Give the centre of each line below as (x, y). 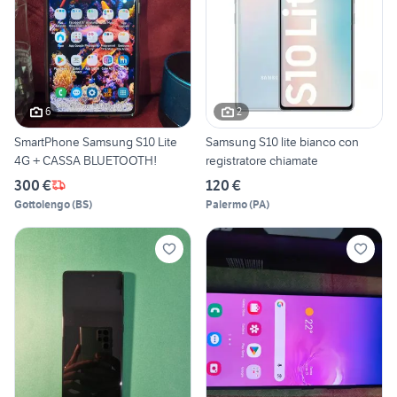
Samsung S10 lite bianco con (282, 141)
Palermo (226, 204)
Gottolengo (42, 204)
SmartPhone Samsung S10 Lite (96, 141)
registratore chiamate (262, 160)
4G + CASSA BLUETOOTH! (86, 160)
